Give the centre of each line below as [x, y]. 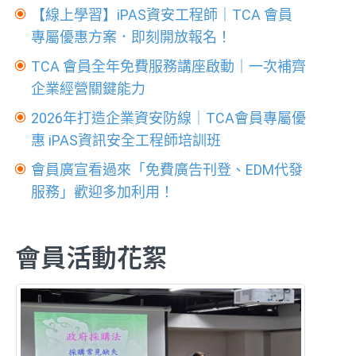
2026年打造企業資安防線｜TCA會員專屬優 [169, 118]
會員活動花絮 [92, 256]
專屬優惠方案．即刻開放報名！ [132, 37]
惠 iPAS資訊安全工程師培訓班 [126, 140]
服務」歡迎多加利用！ [103, 192]
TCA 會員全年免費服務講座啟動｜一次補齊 [169, 66]
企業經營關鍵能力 [89, 89]
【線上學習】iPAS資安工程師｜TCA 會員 [162, 15]
